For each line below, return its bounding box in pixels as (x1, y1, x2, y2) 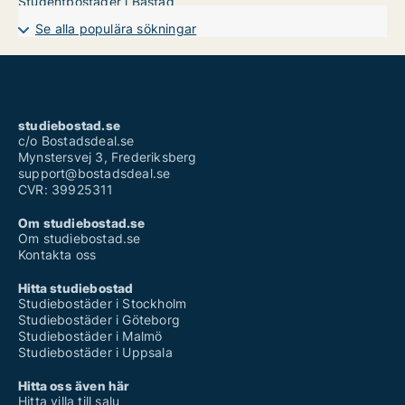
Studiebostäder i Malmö (18, 328, 163, 344)
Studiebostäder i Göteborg (18, 312, 180, 328)
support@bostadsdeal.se (18, 165, 171, 182)
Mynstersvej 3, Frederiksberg (18, 149, 197, 165)
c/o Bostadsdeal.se (18, 133, 135, 149)
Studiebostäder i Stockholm (18, 296, 187, 312)
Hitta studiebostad (18, 280, 134, 297)
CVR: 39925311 (18, 182, 114, 198)
